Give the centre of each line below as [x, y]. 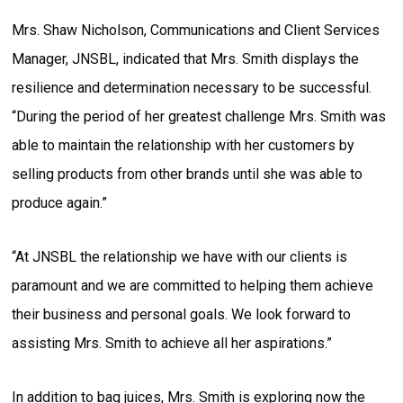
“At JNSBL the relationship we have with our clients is [180, 256]
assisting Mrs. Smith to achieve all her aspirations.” [172, 343]
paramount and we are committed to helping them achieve [193, 285]
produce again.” [60, 202]
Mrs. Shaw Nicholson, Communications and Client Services [196, 30]
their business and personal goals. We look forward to [182, 314]
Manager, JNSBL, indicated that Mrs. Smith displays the [186, 58]
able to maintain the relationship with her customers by [184, 145]
